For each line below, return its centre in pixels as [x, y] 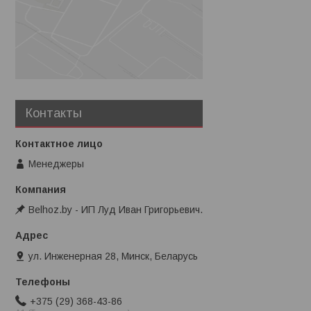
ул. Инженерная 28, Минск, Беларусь [113, 256]
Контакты [54, 113]
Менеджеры [56, 163]
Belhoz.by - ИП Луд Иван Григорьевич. [116, 210]
